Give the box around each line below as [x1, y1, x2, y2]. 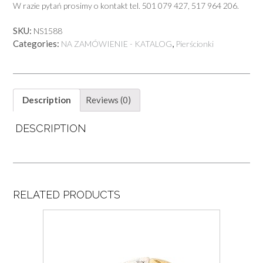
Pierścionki [176, 38, 214, 49]
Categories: [13, 38, 61, 49]
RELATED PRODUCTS [13, 188, 120, 201]
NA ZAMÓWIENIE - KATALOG [61, 38, 172, 49]
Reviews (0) [86, 95, 131, 106]
